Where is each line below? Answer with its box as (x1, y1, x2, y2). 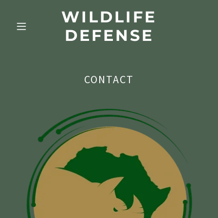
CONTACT (84, 73, 134, 86)
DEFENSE (64, 26, 154, 45)
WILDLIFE (61, 7, 157, 26)
